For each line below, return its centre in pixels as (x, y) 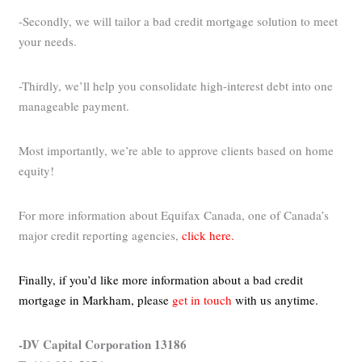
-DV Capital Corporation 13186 (103, 345)
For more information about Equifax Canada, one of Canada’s (174, 215)
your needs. (48, 42)
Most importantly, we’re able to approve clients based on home (177, 151)
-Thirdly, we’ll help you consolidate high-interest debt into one (176, 86)
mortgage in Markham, (78, 300)
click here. (209, 236)
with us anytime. (278, 300)
